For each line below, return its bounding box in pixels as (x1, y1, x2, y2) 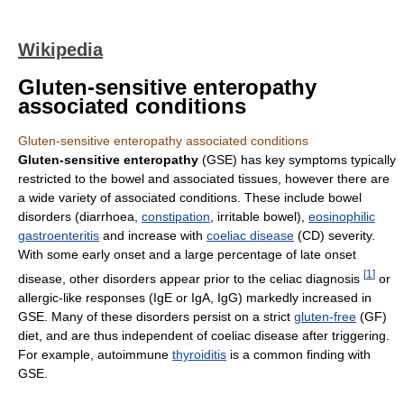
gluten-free (294, 308, 356, 324)
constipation (142, 209, 210, 224)
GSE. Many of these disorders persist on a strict (18, 308, 294, 324)
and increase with (99, 228, 207, 243)
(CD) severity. (294, 228, 375, 243)
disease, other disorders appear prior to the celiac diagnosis (18, 271, 363, 286)
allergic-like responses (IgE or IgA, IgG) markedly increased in (18, 289, 372, 305)
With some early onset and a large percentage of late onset (18, 247, 356, 262)
